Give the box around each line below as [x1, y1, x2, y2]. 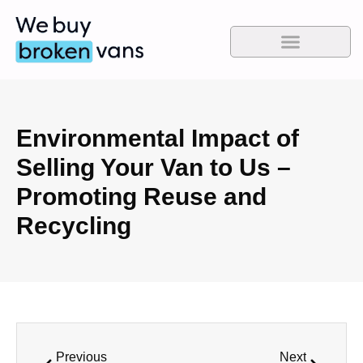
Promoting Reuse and [16, 183, 267, 211]
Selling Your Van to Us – [16, 154, 291, 181]
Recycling [16, 212, 138, 240]
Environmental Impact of [16, 125, 299, 152]
